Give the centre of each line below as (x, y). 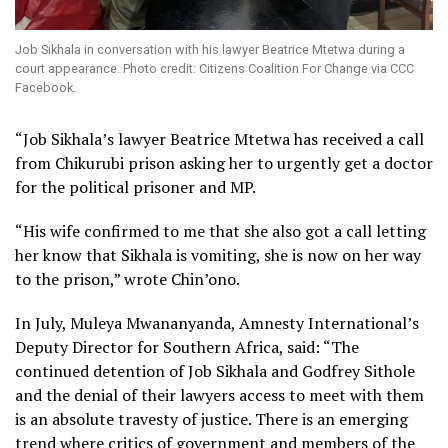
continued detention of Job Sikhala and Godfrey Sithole (215, 371)
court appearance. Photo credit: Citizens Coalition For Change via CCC (214, 69)
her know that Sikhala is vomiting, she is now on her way (218, 255)
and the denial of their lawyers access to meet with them (219, 395)
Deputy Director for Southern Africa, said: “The (187, 347)
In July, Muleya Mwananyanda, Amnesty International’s (217, 323)
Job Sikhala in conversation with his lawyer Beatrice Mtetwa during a (210, 50)
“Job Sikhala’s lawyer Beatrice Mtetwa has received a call (219, 139)
